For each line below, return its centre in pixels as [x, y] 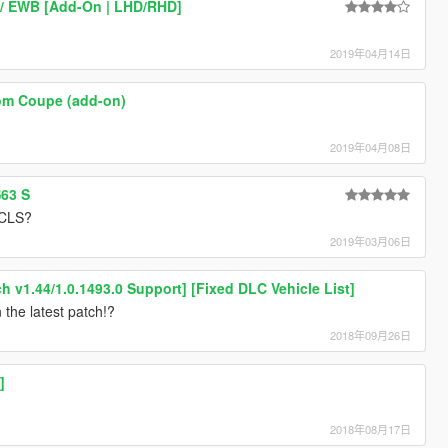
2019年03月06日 [371, 240]
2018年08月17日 [371, 428]
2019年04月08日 [371, 146]
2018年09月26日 [371, 334]
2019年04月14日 [371, 52]
